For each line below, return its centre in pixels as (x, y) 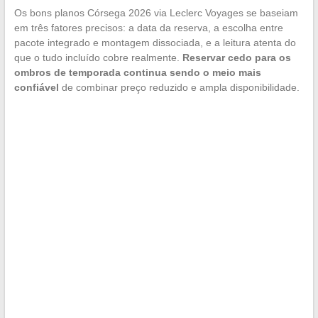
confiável (36, 88)
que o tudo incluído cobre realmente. (98, 58)
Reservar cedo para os (236, 58)
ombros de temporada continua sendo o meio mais (137, 73)
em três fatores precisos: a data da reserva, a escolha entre (148, 28)
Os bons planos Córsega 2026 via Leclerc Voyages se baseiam (156, 13)
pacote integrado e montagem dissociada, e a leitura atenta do (155, 43)
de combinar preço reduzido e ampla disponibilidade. (179, 88)
